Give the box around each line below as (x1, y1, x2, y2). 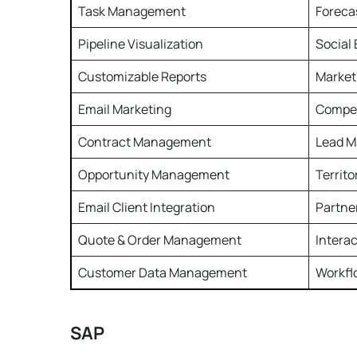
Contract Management (78, 133, 214, 151)
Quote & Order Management (78, 231, 244, 249)
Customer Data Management (78, 264, 247, 282)
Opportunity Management (78, 166, 232, 184)
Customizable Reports (78, 68, 209, 86)
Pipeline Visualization (78, 35, 206, 53)
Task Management (78, 2, 186, 21)
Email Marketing (78, 100, 174, 119)
